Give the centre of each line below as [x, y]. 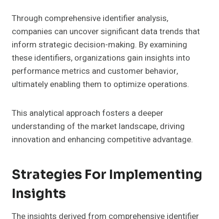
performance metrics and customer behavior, [95, 71]
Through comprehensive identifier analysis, [90, 19]
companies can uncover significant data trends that [106, 32]
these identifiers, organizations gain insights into [101, 58]
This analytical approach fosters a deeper [88, 113]
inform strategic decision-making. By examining [99, 45]
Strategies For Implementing [107, 175]
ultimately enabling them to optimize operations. [100, 85]
